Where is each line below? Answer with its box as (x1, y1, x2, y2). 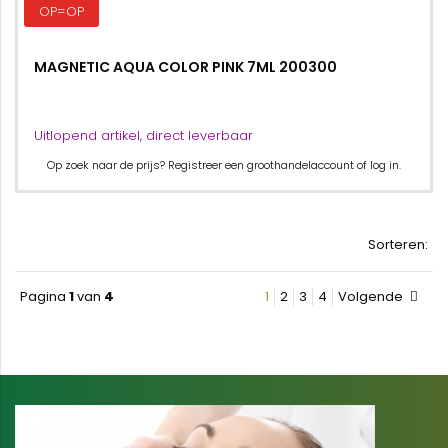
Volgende (338, 287, 406, 306)
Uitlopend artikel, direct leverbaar (34, 126, 253, 145)
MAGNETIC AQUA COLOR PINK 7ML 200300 (34, 57, 337, 77)
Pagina (20, 287, 69, 306)
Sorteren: (368, 235, 428, 254)
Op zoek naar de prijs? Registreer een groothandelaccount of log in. (47, 157, 401, 173)
